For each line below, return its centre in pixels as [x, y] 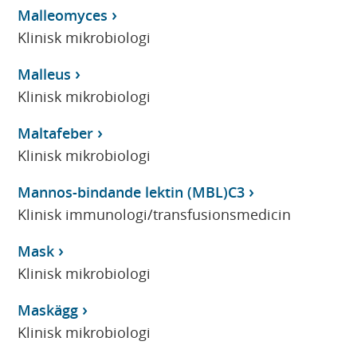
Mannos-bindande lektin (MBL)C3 [131, 192]
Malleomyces [63, 15]
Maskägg [48, 310]
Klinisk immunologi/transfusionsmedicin [155, 214]
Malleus [45, 74]
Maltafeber [56, 133]
